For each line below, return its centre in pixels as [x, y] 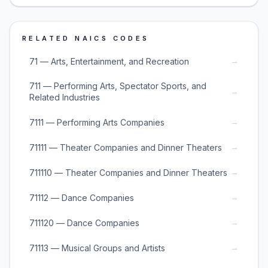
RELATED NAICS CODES [86, 38]
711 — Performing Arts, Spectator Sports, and [118, 86]
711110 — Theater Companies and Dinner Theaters [128, 172]
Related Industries [65, 97]
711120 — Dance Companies [84, 223]
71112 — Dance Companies [82, 197]
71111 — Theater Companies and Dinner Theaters [126, 147]
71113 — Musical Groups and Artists [97, 248]
